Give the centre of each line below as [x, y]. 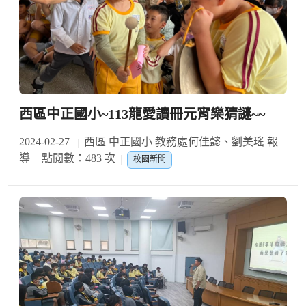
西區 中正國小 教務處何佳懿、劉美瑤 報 [181, 142]
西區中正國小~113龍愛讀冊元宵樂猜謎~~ [142, 114]
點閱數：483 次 [79, 158]
